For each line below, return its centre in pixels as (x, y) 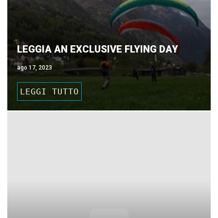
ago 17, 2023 (35, 68)
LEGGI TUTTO (49, 91)
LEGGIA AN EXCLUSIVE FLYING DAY (98, 49)
